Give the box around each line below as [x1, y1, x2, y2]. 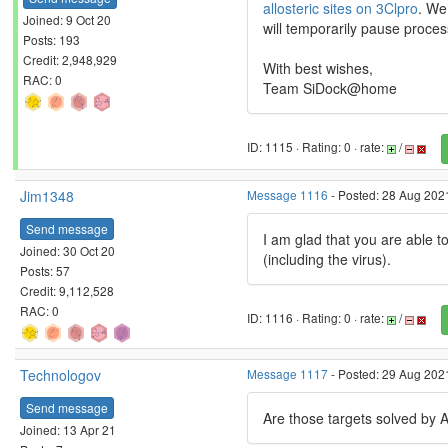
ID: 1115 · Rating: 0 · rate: [247, 138, 387, 156]
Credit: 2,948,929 [23, 50, 117, 68]
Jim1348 [20, 186, 74, 206]
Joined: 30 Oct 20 [20, 241, 115, 259]
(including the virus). [263, 249, 391, 269]
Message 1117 [247, 365, 328, 382]
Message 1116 [247, 186, 328, 203]
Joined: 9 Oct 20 [23, 10, 111, 28]
